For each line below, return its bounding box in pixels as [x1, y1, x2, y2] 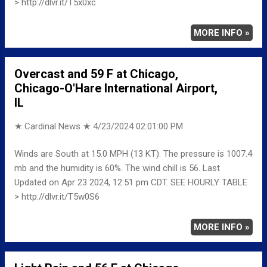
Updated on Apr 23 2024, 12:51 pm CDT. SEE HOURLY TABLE [14, 177, 247, 188]
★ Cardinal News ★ [14, 120, 93, 132]
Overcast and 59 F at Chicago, [14, 66, 178, 81]
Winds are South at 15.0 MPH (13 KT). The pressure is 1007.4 [14, 148, 252, 160]
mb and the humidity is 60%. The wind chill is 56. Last [14, 163, 220, 174]
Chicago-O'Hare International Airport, [14, 80, 218, 95]
